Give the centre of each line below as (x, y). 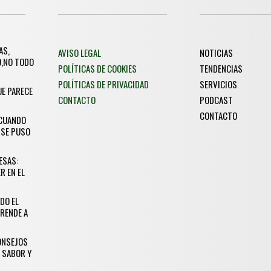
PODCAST (217, 100)
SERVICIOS (219, 84)
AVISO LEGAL (80, 52)
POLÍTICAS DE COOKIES (98, 68)
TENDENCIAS (221, 68)
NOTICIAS (217, 52)
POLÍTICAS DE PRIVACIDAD (104, 84)
